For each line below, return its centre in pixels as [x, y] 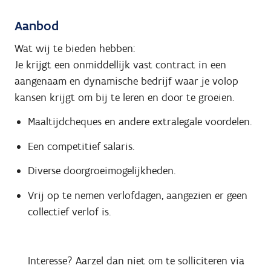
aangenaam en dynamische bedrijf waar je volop [126, 81]
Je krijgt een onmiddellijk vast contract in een [120, 64]
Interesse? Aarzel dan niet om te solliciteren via [136, 260]
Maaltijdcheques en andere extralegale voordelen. [139, 122]
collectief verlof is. [69, 211]
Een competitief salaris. [81, 146]
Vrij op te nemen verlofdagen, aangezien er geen [137, 195]
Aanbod [37, 25]
